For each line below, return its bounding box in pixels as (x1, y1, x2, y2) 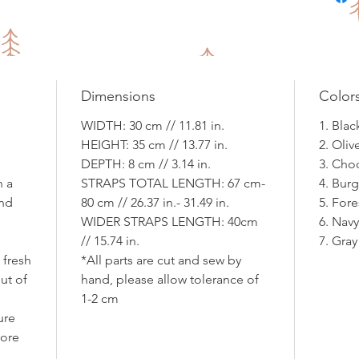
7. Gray (319, 232, 357, 248)
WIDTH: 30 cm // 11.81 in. (81, 117, 224, 133)
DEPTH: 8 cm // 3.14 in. (81, 155, 211, 171)
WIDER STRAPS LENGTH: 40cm (81, 213, 258, 229)
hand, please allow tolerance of (81, 271, 259, 287)
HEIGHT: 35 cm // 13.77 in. (81, 136, 228, 152)
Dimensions (81, 87, 155, 105)
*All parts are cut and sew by (81, 252, 241, 268)
